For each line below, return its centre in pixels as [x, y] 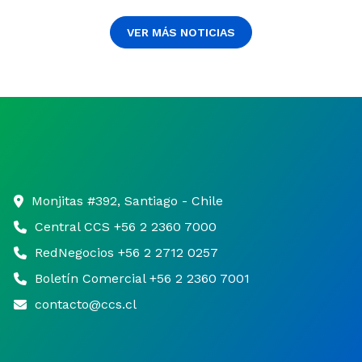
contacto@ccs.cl [85, 304]
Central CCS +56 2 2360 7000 [125, 227]
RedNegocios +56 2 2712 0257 [126, 253]
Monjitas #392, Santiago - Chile [127, 201]
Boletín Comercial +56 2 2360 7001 [142, 278]
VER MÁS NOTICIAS [181, 32]
